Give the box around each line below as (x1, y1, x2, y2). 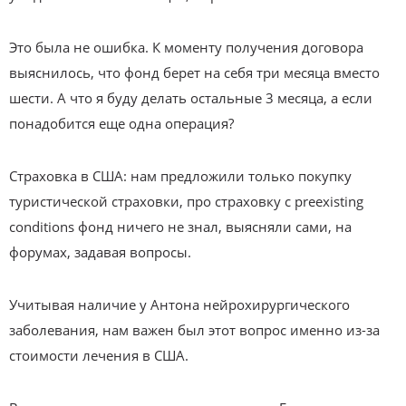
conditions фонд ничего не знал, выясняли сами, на (9, 217, 352, 236)
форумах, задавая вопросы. (9, 242, 191, 261)
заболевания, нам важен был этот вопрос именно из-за (9, 320, 380, 339)
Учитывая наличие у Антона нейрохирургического (9, 295, 350, 314)
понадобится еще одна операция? (9, 113, 234, 132)
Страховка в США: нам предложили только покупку (9, 166, 352, 185)
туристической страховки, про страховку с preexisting (9, 191, 363, 210)
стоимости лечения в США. (9, 345, 188, 364)
